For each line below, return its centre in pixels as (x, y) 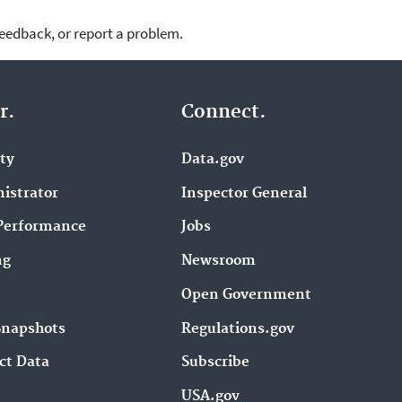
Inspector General (245, 193)
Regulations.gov (238, 328)
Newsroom (219, 261)
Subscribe (216, 363)
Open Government (247, 294)
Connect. (224, 112)
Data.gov (213, 159)
